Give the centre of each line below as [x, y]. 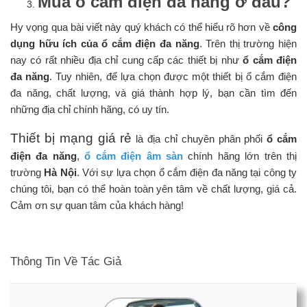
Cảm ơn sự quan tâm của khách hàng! [97, 206]
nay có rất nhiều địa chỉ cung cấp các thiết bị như [125, 60]
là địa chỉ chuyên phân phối [199, 139]
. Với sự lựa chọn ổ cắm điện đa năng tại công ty [187, 173]
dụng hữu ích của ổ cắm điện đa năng [105, 44]
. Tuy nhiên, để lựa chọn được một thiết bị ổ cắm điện [173, 77]
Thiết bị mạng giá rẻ [71, 138]
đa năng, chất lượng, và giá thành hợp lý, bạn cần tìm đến [153, 93]
